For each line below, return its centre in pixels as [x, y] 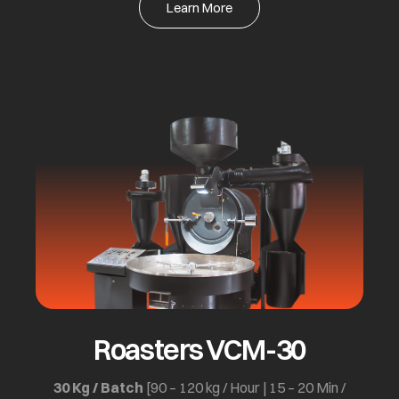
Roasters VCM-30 [199, 350]
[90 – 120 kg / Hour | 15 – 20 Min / [244, 388]
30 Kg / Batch [98, 388]
